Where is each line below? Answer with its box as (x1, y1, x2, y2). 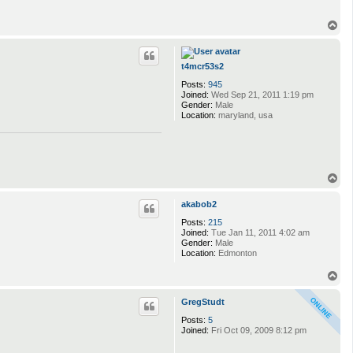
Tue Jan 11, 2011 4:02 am (209, 228, 310, 238)
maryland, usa (216, 110, 273, 121)
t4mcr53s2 (181, 61, 224, 72)
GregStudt (181, 297, 225, 307)
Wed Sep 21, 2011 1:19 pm (209, 90, 314, 100)
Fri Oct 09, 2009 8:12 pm (209, 325, 307, 336)
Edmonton (216, 248, 257, 258)
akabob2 (181, 199, 217, 210)
